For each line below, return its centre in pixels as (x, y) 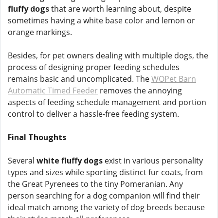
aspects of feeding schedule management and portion (107, 102)
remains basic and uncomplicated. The (80, 79)
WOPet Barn (174, 79)
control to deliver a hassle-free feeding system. (93, 114)
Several (22, 161)
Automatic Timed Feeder (53, 91)
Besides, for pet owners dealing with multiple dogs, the (108, 55)
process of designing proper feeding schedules (94, 67)
